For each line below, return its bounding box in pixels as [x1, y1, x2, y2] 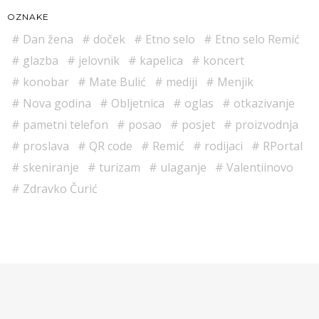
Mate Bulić [86, 74, 146, 90]
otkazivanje [231, 95, 295, 112]
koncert [200, 53, 244, 69]
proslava [20, 138, 69, 155]
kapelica [137, 53, 183, 69]
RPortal [260, 138, 303, 155]
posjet [179, 117, 215, 133]
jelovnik [75, 53, 120, 69]
